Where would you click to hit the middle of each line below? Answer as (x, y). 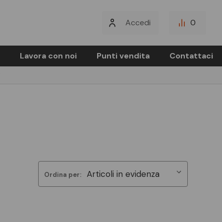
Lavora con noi (48, 56)
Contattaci (191, 56)
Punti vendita (123, 56)
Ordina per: (62, 174)
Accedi (138, 23)
